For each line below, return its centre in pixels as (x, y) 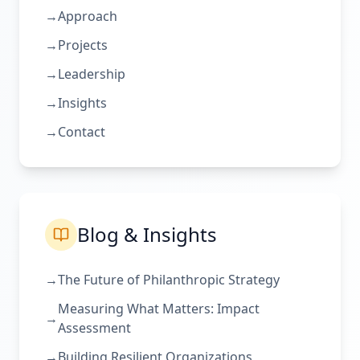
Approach (88, 16)
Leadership (92, 74)
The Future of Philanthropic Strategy (169, 280)
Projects (83, 45)
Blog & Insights (147, 234)
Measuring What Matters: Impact (159, 309)
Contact (82, 132)
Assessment (94, 328)
